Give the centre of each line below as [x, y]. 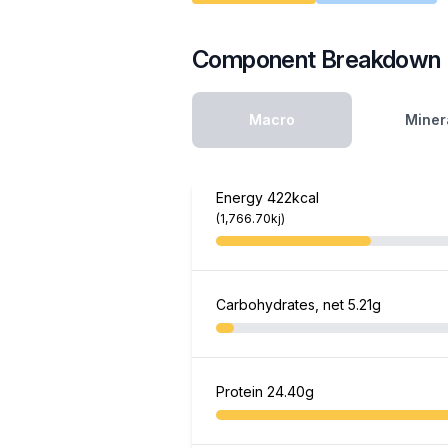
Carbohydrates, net [282, 304]
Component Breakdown [316, 59]
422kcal [293, 197]
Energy [241, 197]
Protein [241, 391]
